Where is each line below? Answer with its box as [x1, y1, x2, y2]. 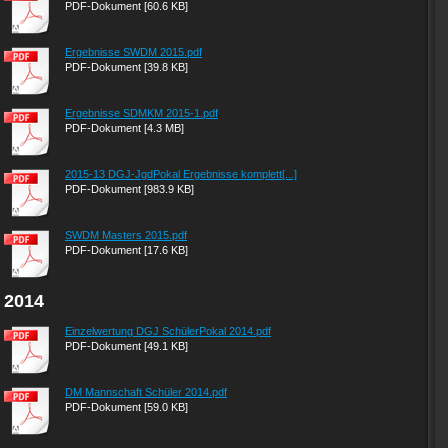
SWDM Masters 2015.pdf [65, 229, 187, 241]
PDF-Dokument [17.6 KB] [65, 244, 188, 256]
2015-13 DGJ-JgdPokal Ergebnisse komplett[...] [65, 168, 297, 180]
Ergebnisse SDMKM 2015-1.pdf [65, 107, 218, 119]
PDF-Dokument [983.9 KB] [65, 183, 194, 195]
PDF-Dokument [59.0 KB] [65, 401, 188, 413]
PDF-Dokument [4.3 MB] [65, 122, 184, 134]
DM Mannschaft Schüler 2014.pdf [65, 386, 227, 398]
